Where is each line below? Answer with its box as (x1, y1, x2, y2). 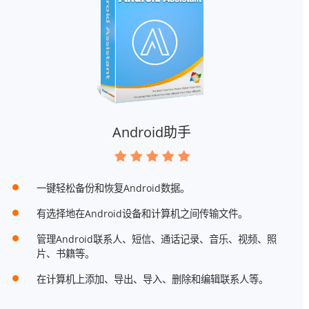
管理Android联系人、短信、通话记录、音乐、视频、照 (36, 232, 277, 246)
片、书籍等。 (36, 247, 94, 261)
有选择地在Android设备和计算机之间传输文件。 (36, 207, 248, 221)
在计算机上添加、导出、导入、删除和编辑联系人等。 (36, 272, 268, 286)
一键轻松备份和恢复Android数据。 (36, 181, 190, 195)
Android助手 (112, 123, 191, 142)
